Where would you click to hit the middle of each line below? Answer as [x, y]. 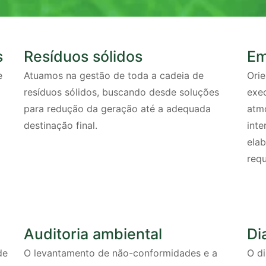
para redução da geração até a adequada [118, 108]
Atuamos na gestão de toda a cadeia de [114, 75]
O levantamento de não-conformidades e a [121, 253]
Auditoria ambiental [93, 234]
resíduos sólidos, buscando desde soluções [122, 92]
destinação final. [61, 125]
